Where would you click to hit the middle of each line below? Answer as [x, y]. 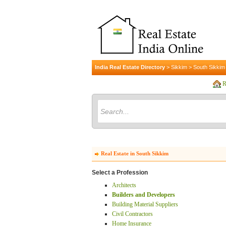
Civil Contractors [132, 214]
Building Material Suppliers [145, 204]
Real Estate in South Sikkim [135, 153]
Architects [124, 185]
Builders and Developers [144, 195]
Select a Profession [120, 173]
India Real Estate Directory [130, 67]
